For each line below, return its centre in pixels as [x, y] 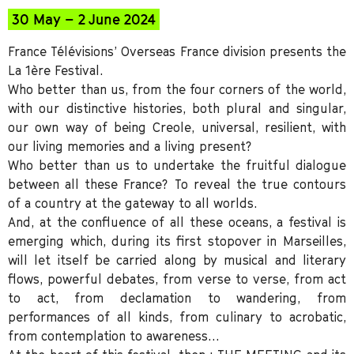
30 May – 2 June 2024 [84, 19]
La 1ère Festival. [55, 71]
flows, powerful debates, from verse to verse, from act [177, 279]
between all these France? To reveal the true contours [177, 185]
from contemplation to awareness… [113, 336]
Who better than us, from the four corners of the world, [177, 90]
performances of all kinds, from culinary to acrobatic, [177, 317]
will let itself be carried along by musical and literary [177, 260]
